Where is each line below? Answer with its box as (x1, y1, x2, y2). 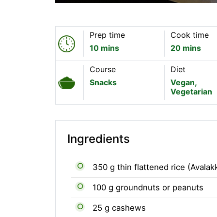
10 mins (90, 43, 120, 53)
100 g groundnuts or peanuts (93, 183, 203, 192)
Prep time (90, 30, 125, 40)
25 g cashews (93, 203, 146, 213)
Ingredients (67, 132, 130, 146)
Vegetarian (170, 87, 212, 96)
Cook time (170, 30, 209, 40)
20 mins (170, 43, 201, 53)
